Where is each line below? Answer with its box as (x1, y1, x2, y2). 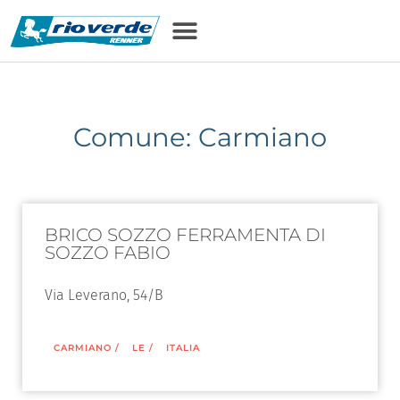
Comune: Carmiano (73, 121, 327, 153)
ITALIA (166, 342, 200, 354)
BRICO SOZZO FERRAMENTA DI (45, 224, 326, 246)
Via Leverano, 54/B (45, 287, 163, 304)
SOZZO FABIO (45, 242, 171, 263)
